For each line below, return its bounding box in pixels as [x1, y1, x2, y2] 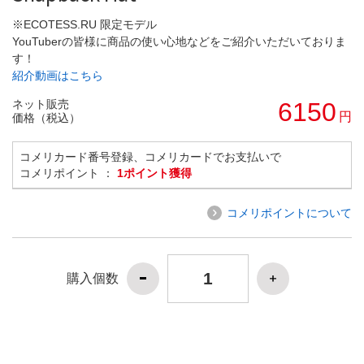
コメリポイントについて [227, 206, 352, 219]
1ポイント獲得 [117, 166, 192, 180]
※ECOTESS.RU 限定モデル [12, 17, 157, 31]
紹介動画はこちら [12, 68, 103, 82]
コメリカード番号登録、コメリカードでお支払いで [19, 149, 281, 163]
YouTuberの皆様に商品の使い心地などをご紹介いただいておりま [12, 34, 346, 48]
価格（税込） [12, 110, 80, 124]
